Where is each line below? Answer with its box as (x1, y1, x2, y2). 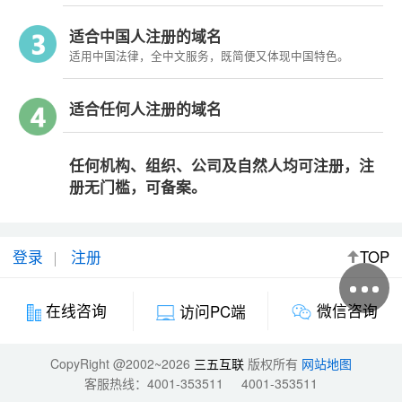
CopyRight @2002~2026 (50, 354, 194, 372)
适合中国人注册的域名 (69, 25, 222, 48)
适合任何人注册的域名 (69, 98, 222, 120)
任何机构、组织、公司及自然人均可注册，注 (69, 154, 374, 177)
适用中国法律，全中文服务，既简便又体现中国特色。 (69, 48, 349, 65)
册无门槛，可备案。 (69, 176, 206, 198)
